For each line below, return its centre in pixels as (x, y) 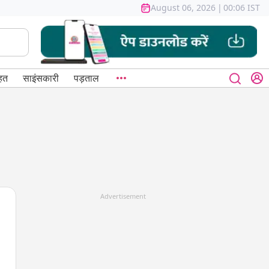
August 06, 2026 (183, 8)
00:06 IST (242, 8)
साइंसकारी (41, 78)
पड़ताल (86, 78)
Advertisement (123, 196)
